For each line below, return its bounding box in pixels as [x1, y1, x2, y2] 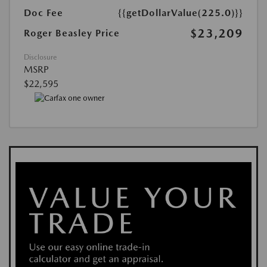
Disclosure [24, 53, 57, 62]
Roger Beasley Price [24, 27, 120, 39]
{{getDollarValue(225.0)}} [118, 7, 243, 19]
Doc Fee [24, 7, 63, 19]
